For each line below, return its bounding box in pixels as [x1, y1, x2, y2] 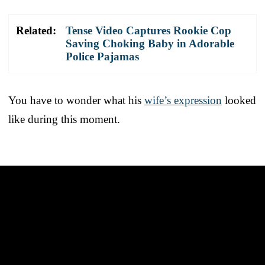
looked [222, 93, 256, 106]
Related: [16, 24, 56, 37]
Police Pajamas [66, 50, 139, 63]
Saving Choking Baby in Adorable [66, 37, 234, 50]
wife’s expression [144, 93, 222, 106]
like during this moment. [8, 112, 120, 125]
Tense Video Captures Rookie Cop [66, 24, 231, 37]
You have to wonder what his [8, 93, 144, 106]
